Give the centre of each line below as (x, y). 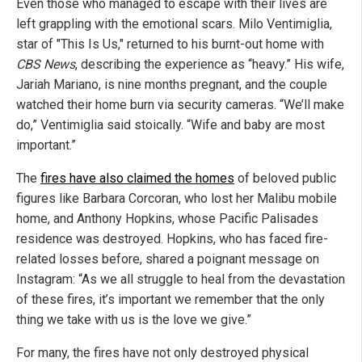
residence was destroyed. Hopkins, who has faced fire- (172, 239)
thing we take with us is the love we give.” (134, 320)
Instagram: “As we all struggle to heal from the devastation (181, 280)
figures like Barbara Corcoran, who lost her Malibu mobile (177, 199)
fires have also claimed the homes (137, 179)
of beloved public (285, 179)
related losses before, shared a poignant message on (168, 259)
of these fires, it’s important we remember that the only (170, 300)
